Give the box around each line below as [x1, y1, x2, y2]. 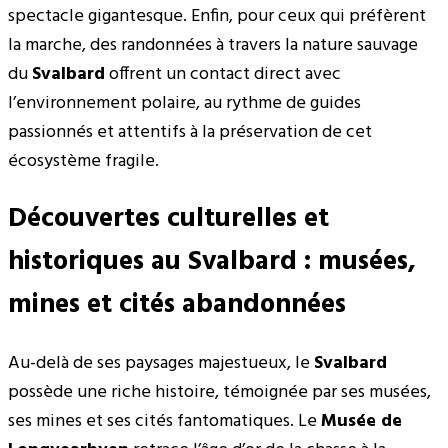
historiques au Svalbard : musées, [8, 241, 416, 285]
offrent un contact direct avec [105, 59, 341, 89]
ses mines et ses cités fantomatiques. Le [8, 407, 321, 437]
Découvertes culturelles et [8, 198, 329, 242]
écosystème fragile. [8, 146, 159, 176]
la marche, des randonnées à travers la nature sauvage [8, 30, 418, 60]
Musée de [321, 407, 402, 437]
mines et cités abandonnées [8, 284, 346, 328]
